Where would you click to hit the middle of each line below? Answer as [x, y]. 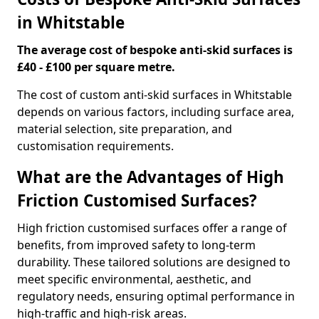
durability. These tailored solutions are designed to [154, 262]
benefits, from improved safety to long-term [136, 245]
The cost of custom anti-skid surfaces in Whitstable [155, 95]
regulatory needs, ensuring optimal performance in [156, 296]
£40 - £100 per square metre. [96, 67]
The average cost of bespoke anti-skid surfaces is [155, 50]
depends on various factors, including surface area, [156, 112]
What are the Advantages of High [151, 177]
